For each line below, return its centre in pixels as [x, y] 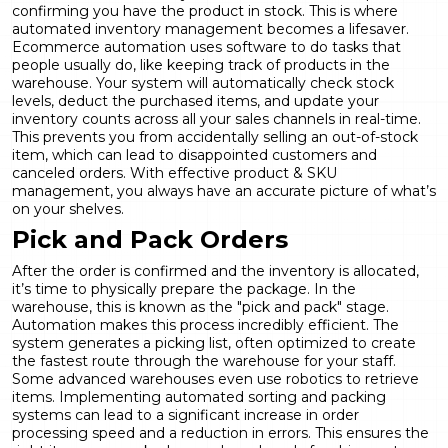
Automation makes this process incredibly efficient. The [205, 324]
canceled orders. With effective [123, 172]
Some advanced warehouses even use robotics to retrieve [215, 378]
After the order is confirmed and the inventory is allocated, [215, 270]
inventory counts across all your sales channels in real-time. [216, 118]
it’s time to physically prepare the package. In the [184, 288]
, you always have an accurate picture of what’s [273, 190]
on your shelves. [68, 208]
